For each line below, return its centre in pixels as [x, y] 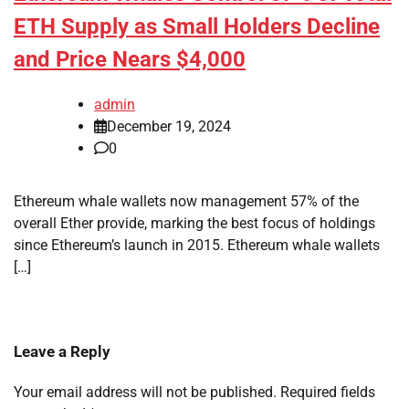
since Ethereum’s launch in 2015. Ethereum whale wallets [197, 246]
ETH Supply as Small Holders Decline [197, 27]
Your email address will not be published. [145, 393]
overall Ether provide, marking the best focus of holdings [194, 224]
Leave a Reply [62, 352]
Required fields [328, 393]
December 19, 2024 [169, 127]
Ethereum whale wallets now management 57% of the [186, 202]
